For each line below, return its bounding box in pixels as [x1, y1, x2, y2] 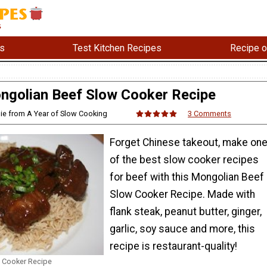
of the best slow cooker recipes [110, 153, 259, 166]
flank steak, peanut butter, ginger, [110, 205, 262, 218]
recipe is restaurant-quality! [110, 240, 237, 252]
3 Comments [188, 109, 232, 119]
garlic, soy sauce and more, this [110, 222, 255, 235]
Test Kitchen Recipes [73, 42, 162, 54]
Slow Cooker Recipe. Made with [110, 188, 255, 200]
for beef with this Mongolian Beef [110, 170, 264, 183]
